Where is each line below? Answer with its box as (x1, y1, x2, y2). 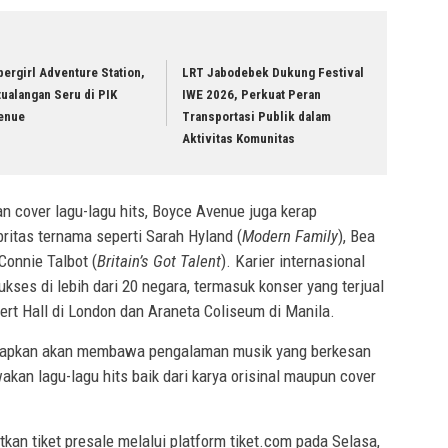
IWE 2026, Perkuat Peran (182, 87, 322, 103)
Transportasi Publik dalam (182, 109, 332, 125)
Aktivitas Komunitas (182, 131, 296, 147)
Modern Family (242, 225, 338, 246)
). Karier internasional (221, 250, 365, 271)
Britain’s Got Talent (97, 250, 221, 271)
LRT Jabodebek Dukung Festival (182, 65, 365, 81)
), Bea (338, 225, 375, 246)
